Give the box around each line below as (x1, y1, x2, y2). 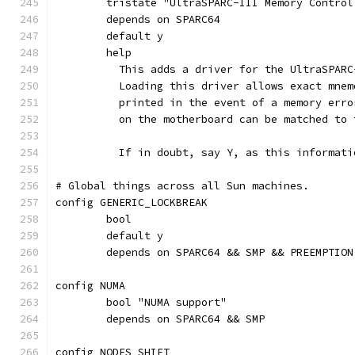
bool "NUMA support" (106, 296, 227, 309)
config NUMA (55, 279, 125, 292)
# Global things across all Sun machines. (55, 179, 309, 193)
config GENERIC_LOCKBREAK (55, 196, 208, 209)
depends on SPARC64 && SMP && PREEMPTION (106, 246, 353, 259)
